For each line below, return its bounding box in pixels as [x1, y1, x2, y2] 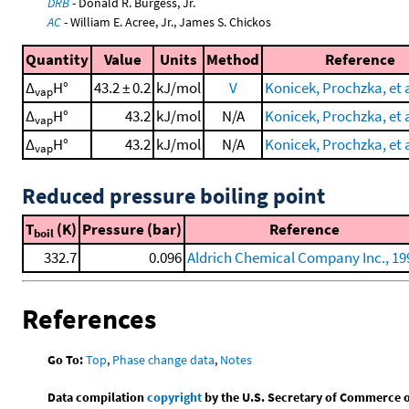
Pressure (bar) [82, 219, 182, 239]
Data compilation [47, 388, 148, 405]
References [22, 301, 156, 337]
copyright [147, 388, 203, 405]
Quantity [26, 49, 89, 69]
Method [206, 49, 259, 69]
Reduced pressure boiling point [22, 182, 325, 210]
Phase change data [112, 351, 215, 368]
